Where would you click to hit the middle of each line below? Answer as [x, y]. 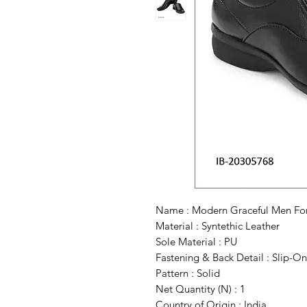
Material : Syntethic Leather [218, 226]
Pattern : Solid [188, 273]
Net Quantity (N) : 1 [200, 289]
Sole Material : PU [196, 242]
